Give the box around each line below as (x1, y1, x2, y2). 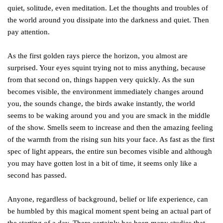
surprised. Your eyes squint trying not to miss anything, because (7, 64, 206, 72)
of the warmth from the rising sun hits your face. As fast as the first (7, 135, 215, 143)
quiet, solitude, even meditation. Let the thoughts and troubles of (7, 4, 208, 12)
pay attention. (7, 28, 50, 36)
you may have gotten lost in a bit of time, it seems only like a (7, 159, 197, 167)
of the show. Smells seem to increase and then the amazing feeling (7, 123, 213, 131)
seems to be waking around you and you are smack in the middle (7, 111, 210, 119)
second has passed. (7, 171, 67, 179)
